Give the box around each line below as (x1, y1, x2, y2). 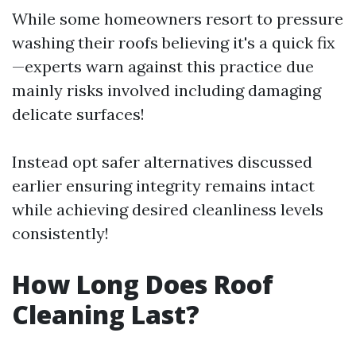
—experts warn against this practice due (12, 56, 314, 77)
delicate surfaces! (12, 104, 145, 125)
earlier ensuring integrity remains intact (12, 176, 315, 196)
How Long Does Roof (12, 267, 273, 302)
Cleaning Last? (12, 297, 199, 332)
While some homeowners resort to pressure (12, 9, 343, 29)
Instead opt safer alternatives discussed (12, 152, 312, 172)
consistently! (12, 223, 109, 244)
